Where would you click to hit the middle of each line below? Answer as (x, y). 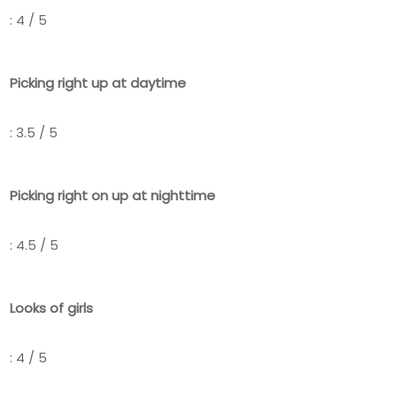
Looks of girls (51, 307)
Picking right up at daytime (98, 82)
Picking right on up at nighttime (113, 195)
